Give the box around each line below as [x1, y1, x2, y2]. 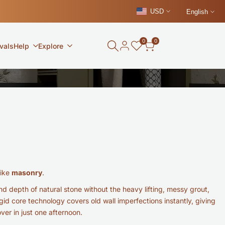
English [186, 8, 208, 16]
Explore [38, 41, 63, 50]
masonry [12, 168, 42, 177]
